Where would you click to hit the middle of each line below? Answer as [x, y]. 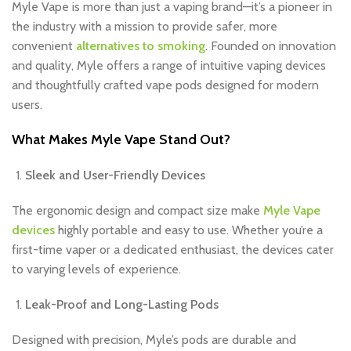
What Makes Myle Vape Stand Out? [121, 140]
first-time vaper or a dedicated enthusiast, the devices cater [173, 250]
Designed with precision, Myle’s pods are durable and [154, 340]
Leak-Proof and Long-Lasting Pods [122, 305]
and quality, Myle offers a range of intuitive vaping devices [169, 66]
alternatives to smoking [141, 46]
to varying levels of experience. [96, 270]
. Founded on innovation [271, 46]
